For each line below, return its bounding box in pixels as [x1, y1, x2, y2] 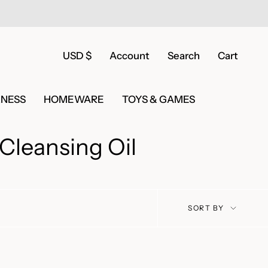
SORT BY [188, 203, 224, 212]
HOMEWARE [43, 93, 104, 106]
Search [167, 50, 200, 62]
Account [109, 50, 150, 62]
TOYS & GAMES [121, 93, 195, 106]
